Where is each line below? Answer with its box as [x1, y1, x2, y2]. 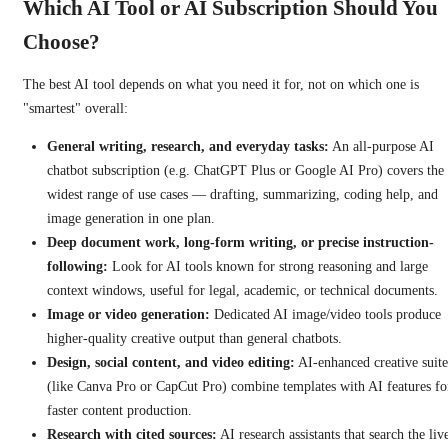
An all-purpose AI [329, 138, 434, 154]
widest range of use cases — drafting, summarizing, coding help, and [47, 186, 438, 202]
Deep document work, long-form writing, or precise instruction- [47, 234, 434, 250]
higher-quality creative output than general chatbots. [47, 330, 342, 346]
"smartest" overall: [23, 100, 128, 116]
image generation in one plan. [47, 210, 215, 226]
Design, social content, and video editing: [47, 354, 295, 370]
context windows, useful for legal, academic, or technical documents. [47, 282, 438, 298]
